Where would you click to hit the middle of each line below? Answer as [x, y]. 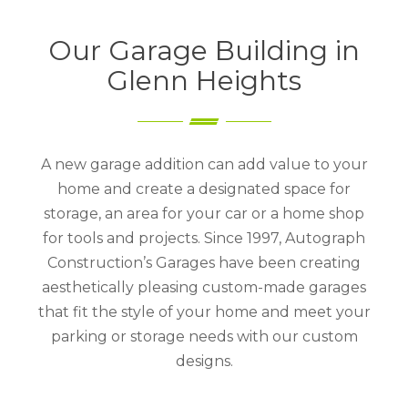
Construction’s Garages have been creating [204, 262]
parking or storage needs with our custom [204, 336]
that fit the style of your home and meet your [204, 311]
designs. [204, 361]
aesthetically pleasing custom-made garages [204, 287]
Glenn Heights [204, 80]
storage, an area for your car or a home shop [204, 213]
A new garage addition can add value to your [204, 164]
